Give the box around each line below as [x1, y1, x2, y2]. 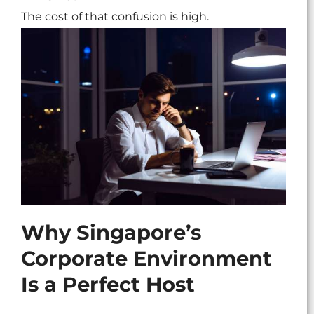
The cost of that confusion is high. [21, 10, 209, 24]
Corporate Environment [21, 246, 272, 271]
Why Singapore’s [21, 220, 201, 245]
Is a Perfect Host [21, 272, 195, 297]
